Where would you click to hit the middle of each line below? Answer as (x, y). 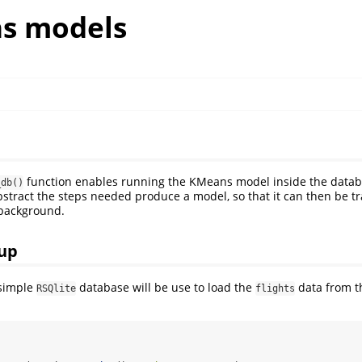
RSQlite (56, 289)
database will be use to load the (166, 288)
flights (275, 289)
